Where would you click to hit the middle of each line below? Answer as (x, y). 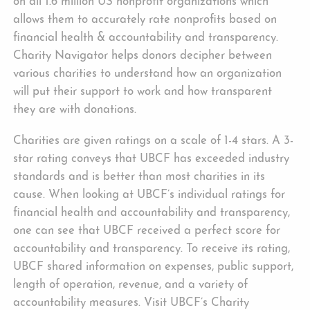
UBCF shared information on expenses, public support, (154, 266)
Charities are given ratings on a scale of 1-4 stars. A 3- (154, 140)
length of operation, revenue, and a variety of (131, 284)
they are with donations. (75, 109)
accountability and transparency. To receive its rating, (152, 248)
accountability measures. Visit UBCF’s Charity (131, 302)
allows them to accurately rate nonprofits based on (145, 19)
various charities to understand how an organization (148, 73)
